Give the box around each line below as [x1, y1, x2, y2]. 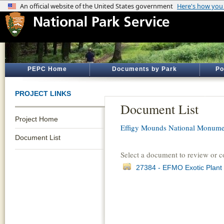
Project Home [15, 115, 58, 123]
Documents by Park [112, 65, 177, 72]
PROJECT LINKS [15, 89, 71, 97]
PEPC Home [27, 65, 67, 72]
